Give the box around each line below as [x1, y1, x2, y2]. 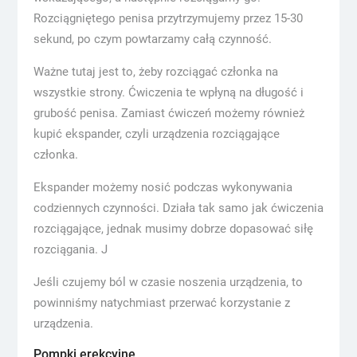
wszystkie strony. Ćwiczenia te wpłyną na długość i [33, 85, 304, 100]
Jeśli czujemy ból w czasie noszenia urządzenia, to [33, 275, 303, 289]
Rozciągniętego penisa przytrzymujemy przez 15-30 [33, 11, 303, 25]
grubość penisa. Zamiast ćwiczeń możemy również [33, 106, 304, 120]
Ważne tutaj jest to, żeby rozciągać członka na [33, 65, 278, 79]
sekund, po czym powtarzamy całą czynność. [33, 32, 272, 46]
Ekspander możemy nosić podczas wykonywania [33, 180, 292, 194]
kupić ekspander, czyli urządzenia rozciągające [33, 127, 280, 141]
